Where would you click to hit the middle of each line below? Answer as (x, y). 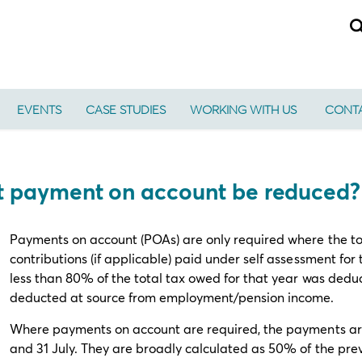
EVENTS (39, 109)
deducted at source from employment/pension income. (174, 297)
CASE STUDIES (126, 109)
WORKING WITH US (243, 109)
